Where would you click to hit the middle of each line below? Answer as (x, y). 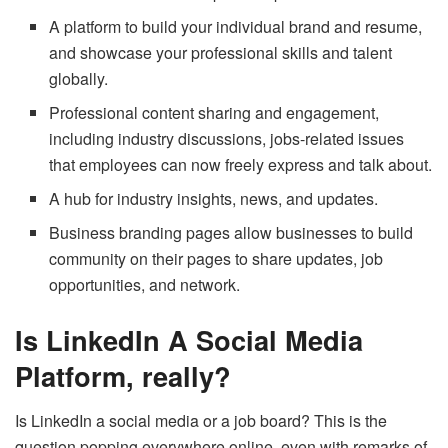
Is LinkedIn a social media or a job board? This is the (201, 421)
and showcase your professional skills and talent (221, 53)
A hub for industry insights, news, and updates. (214, 199)
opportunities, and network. (145, 285)
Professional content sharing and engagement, (214, 113)
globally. (79, 79)
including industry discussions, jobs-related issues (227, 139)
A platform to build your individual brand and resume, (236, 27)
